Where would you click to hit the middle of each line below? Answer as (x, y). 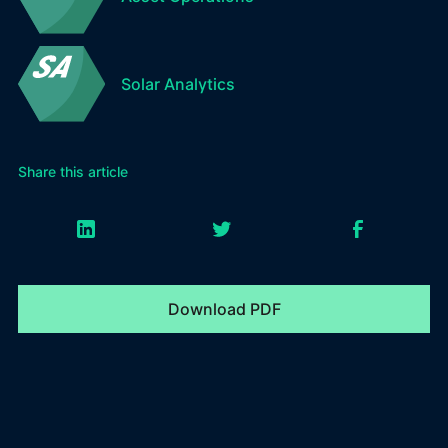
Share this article (72, 171)
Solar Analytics (177, 83)
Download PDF (224, 308)
